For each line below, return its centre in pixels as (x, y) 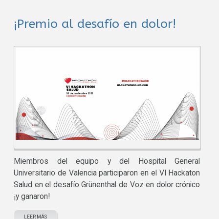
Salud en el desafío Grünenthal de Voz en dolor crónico (107, 185)
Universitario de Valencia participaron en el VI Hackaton (107, 173)
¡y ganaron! (32, 196)
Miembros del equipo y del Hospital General (107, 161)
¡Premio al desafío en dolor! (95, 24)
